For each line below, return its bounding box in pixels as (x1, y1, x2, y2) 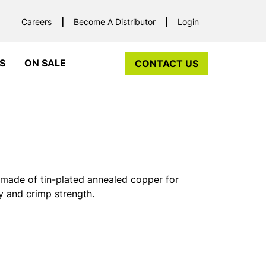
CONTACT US (135, 58, 198, 70)
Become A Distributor (74, 16, 156, 27)
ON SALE (24, 57, 66, 69)
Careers (21, 16, 52, 27)
